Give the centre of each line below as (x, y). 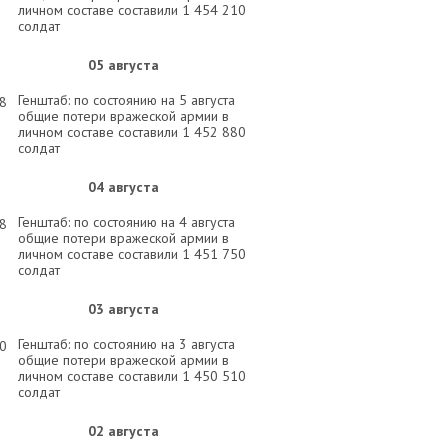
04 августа (123, 187)
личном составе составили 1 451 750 (132, 254)
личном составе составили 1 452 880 (132, 132)
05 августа (123, 65)
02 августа (123, 431)
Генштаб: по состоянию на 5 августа (126, 100)
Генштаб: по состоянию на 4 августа (126, 222)
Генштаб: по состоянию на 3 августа (126, 344)
